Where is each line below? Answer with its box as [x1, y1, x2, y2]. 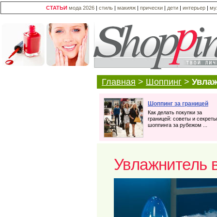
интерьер [183, 5, 205, 11]
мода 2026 [69, 5, 94, 11]
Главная [102, 77, 136, 87]
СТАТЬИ [46, 5, 67, 11]
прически [140, 5, 163, 11]
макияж [117, 5, 136, 11]
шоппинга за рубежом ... [148, 122, 207, 128]
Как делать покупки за [148, 109, 202, 115]
